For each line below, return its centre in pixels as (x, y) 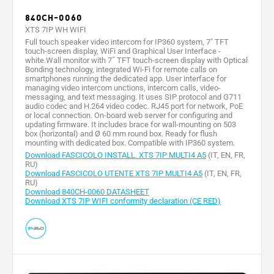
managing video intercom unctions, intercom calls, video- (123, 88)
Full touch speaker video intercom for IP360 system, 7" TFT (127, 42)
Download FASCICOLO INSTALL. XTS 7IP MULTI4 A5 (116, 155)
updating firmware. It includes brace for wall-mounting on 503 (131, 125)
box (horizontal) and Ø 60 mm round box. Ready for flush (121, 134)
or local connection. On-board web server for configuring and (129, 116)
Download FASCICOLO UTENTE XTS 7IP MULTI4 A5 (114, 174)
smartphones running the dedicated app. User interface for (126, 79)
